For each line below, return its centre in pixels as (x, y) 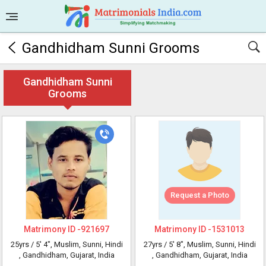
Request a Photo (199, 195)
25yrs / (23, 244)
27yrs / (156, 244)
